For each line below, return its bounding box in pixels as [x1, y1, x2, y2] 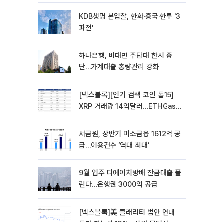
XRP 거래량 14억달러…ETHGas [79, 102, 176, 111]
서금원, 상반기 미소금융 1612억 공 [79, 129, 181, 138]
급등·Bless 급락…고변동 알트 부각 [79, 113, 181, 122]
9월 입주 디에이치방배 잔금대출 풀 [79, 168, 181, 177]
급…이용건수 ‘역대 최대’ [79, 141, 149, 150]
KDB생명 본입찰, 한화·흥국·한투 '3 [79, 12, 180, 21]
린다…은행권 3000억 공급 [79, 180, 158, 189]
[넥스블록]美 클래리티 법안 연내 [79, 208, 175, 217]
